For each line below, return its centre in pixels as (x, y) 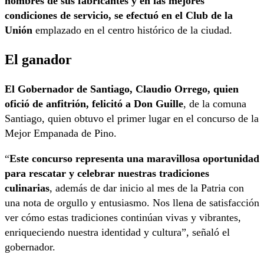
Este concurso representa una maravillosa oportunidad (134, 158)
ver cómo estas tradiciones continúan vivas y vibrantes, (123, 217)
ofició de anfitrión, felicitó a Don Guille (94, 103)
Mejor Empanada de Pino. (61, 133)
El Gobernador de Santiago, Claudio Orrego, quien (122, 89)
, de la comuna (215, 103)
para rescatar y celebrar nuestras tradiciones (107, 173)
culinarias (27, 188)
